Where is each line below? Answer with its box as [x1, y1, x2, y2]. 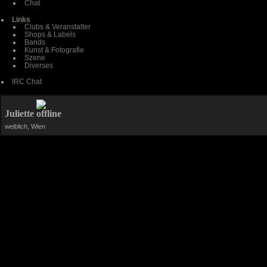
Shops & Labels [24, 30, 76, 39]
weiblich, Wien [5, 122, 45, 130]
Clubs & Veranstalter [24, 22, 91, 31]
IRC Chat [12, 77, 42, 86]
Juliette [5, 108, 36, 119]
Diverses [24, 61, 53, 70]
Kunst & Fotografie [24, 45, 84, 54]
